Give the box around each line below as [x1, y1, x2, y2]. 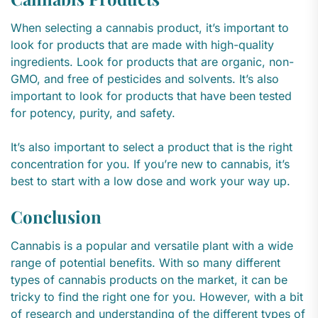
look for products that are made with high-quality [11, 38, 274, 53]
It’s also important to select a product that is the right [11, 140, 292, 155]
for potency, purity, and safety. [11, 106, 175, 121]
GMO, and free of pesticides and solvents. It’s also [11, 72, 279, 87]
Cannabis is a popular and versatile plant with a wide [11, 238, 293, 253]
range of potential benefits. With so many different [11, 256, 280, 270]
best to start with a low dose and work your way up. [11, 174, 290, 189]
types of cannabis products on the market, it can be [11, 273, 287, 287]
